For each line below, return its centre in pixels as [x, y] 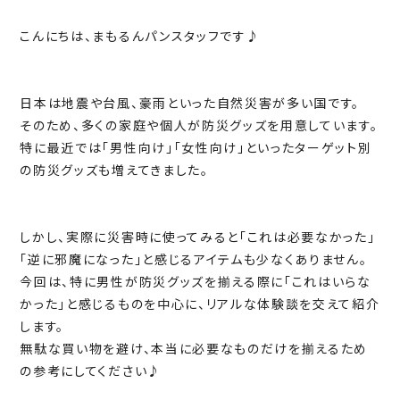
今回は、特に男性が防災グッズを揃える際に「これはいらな [196, 282]
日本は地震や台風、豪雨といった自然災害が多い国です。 [190, 103]
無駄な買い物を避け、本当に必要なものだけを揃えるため [194, 349]
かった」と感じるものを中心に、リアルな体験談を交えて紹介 [200, 304]
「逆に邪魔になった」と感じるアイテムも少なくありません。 [194, 259]
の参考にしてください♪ [91, 371]
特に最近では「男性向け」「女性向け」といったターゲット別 [196, 148]
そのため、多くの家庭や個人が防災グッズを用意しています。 [199, 125]
